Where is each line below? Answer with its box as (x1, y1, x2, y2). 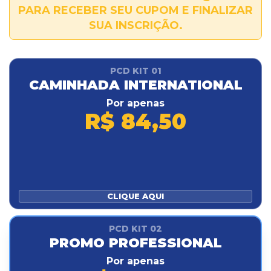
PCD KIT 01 (109, 65, 162, 76)
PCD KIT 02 (109, 223, 162, 234)
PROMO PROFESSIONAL (49, 234, 222, 251)
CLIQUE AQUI (107, 191, 164, 201)
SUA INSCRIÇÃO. (88, 18, 183, 32)
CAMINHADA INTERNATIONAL (28, 76, 243, 93)
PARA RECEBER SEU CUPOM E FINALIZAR (18, 3, 253, 17)
